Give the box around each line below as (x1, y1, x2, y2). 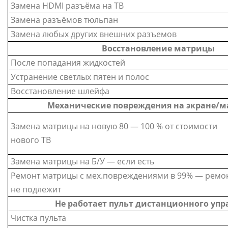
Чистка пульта (11, 212, 66, 223)
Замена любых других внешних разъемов (11, 28, 177, 40)
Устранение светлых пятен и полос (11, 71, 149, 82)
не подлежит (11, 183, 61, 195)
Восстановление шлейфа (11, 85, 109, 97)
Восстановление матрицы (102, 42, 215, 54)
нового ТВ (11, 134, 51, 146)
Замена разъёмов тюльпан (11, 14, 118, 25)
